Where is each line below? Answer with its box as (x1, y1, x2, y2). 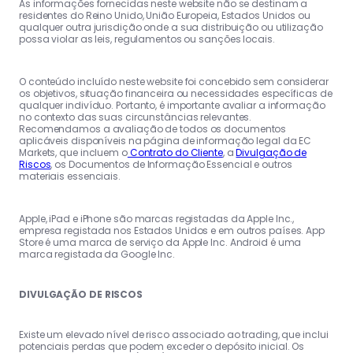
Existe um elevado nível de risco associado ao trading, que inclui (19, 327, 329, 341)
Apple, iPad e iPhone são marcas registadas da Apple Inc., (19, 211, 295, 225)
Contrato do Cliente (127, 145, 223, 159)
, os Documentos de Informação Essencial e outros (50, 157, 292, 171)
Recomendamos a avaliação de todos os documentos (19, 121, 287, 136)
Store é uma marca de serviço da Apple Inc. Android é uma (19, 235, 302, 249)
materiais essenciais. (19, 169, 121, 183)
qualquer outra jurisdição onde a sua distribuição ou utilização (19, 20, 323, 34)
